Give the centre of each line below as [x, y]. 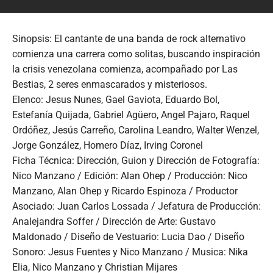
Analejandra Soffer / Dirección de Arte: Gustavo [114, 221]
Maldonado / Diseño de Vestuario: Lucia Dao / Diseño [128, 236]
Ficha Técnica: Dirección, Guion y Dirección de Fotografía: [136, 160]
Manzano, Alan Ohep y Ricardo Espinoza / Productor [125, 191]
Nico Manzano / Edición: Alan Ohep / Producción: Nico [130, 175]
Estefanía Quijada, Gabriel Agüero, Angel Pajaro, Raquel [131, 115]
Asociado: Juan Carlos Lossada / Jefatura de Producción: [136, 206]
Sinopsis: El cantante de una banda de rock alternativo [129, 38]
